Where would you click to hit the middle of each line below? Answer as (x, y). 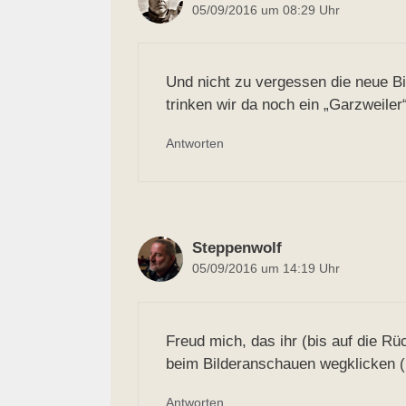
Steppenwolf (237, 248)
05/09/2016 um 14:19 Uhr (266, 269)
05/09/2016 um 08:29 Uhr (266, 10)
